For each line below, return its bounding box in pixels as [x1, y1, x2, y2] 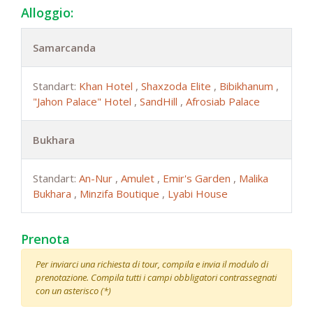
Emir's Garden [163, 171, 233, 186]
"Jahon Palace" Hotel [33, 94, 134, 109]
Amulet [121, 171, 157, 186]
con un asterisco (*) [36, 284, 111, 298]
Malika [239, 171, 268, 186]
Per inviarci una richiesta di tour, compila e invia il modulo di [36, 258, 268, 271]
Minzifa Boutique [80, 187, 162, 201]
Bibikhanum [219, 79, 276, 94]
